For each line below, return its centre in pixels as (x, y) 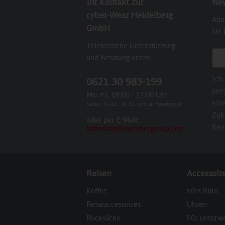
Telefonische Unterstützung (131, 45)
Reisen (99, 173)
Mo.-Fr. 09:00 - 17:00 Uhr (127, 95)
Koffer (97, 191)
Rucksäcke (103, 218)
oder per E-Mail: (113, 120)
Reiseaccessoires (114, 204)
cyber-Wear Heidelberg (130, 15)
